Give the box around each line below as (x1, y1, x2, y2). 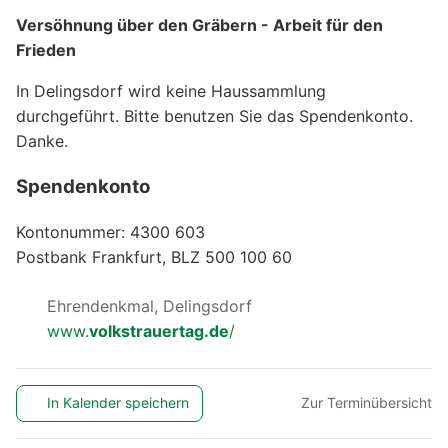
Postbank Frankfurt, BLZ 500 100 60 (16, 246, 292, 267)
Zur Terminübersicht (301, 394, 432, 412)
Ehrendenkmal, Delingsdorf (41, 295, 252, 316)
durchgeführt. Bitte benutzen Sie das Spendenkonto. (16, 105, 413, 126)
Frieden (16, 39, 76, 60)
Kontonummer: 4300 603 (16, 221, 205, 242)
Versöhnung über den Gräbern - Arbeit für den (16, 14, 383, 35)
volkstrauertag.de (88, 320, 229, 341)
